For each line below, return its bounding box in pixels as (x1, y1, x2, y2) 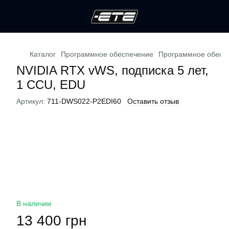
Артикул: (16, 97, 45, 105)
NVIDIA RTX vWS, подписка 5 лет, (16, 63, 209, 77)
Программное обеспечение (61, 50, 153, 58)
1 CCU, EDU (16, 78, 85, 91)
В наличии (16, 199, 51, 208)
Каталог (30, 50, 56, 58)
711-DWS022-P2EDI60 (45, 97, 121, 105)
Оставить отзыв (127, 97, 179, 105)
